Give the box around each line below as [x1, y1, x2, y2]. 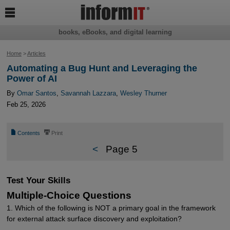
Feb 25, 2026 [6, 101, 46, 109]
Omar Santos [16, 89, 56, 98]
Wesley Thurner [120, 89, 167, 98]
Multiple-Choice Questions [6, 190, 131, 201]
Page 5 [105, 144, 138, 155]
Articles [27, 50, 46, 56]
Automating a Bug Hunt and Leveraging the [6, 63, 197, 74]
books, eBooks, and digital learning [58, 28, 172, 36]
